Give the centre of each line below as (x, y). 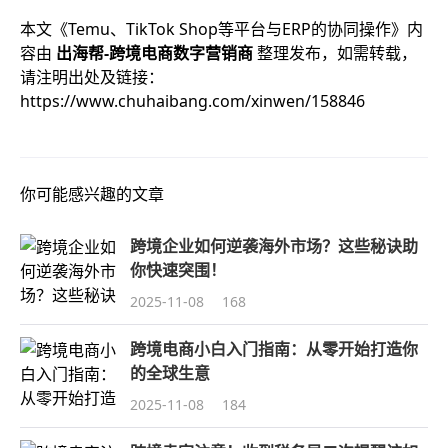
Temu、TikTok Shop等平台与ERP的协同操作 (229, 29)
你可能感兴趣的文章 (92, 194)
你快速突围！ (178, 270)
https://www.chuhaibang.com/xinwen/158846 (192, 101)
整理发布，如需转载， (337, 53)
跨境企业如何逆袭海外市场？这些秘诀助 (274, 246)
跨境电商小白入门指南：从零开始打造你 (274, 349)
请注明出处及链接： (92, 77)
